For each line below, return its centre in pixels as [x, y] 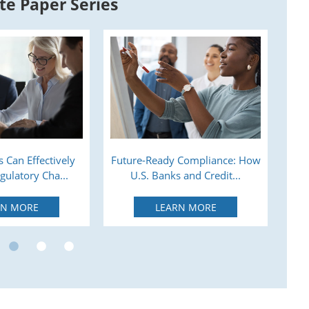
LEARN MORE [186, 207]
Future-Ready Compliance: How [186, 160]
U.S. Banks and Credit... [186, 176]
